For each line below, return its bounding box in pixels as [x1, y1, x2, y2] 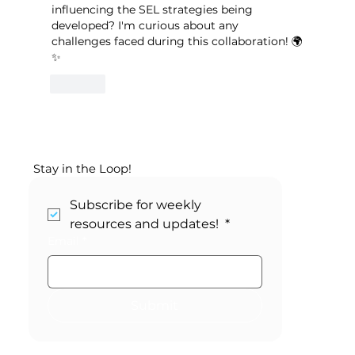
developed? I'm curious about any [51, 17, 242, 32]
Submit [131, 298, 179, 314]
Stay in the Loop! [33, 162, 132, 177]
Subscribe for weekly [69, 197, 201, 213]
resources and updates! [69, 216, 222, 232]
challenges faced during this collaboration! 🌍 [51, 33, 303, 48]
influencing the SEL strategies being [51, 2, 256, 17]
